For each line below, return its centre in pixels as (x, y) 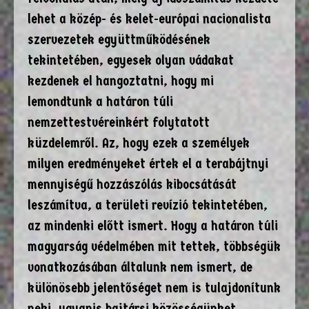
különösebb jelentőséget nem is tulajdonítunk (154, 288)
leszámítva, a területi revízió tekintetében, (148, 205)
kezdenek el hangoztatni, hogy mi (121, 81)
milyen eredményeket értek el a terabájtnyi (148, 163)
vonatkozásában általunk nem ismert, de (140, 267)
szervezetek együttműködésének (119, 39)
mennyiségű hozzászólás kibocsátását (132, 184)
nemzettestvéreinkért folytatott (119, 122)
